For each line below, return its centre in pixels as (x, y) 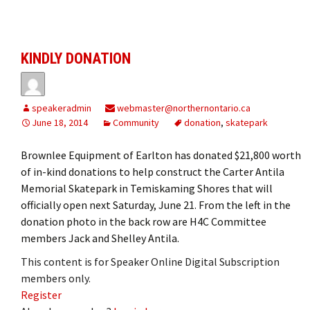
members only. (56, 278)
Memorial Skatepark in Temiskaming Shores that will (147, 188)
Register (41, 294)
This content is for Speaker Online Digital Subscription (150, 261)
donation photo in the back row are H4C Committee (144, 221)
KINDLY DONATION (76, 58)
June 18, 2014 (60, 122)
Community (136, 122)
